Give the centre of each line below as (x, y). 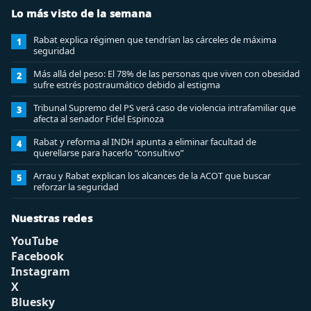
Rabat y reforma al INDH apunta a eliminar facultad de (145, 142)
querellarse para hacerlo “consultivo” (109, 153)
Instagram (41, 271)
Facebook (37, 256)
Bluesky (33, 302)
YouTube (35, 241)
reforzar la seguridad (76, 187)
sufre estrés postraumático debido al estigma (127, 85)
